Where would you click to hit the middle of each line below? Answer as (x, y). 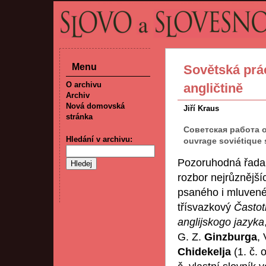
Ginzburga (231, 237)
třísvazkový (206, 207)
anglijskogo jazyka (221, 222)
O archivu (84, 85)
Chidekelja (206, 252)
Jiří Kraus (201, 108)
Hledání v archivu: (99, 139)
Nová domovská (95, 106)
